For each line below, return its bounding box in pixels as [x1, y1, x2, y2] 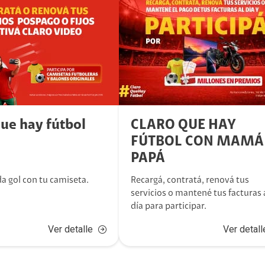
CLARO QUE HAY [130, 118, 236, 132]
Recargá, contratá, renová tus [130, 176, 249, 185]
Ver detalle [47, 224, 93, 235]
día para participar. [130, 202, 206, 211]
